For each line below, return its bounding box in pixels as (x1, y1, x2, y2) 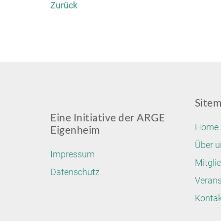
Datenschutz (50, 167, 100, 177)
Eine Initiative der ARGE (50, 111, 165, 123)
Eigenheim (50, 123, 100, 136)
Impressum (50, 149, 95, 159)
